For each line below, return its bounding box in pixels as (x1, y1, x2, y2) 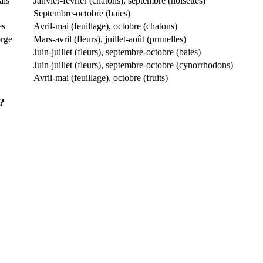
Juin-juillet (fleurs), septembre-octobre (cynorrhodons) (33, 60, 233, 70)
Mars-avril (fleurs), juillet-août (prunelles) (33, 34, 186, 45)
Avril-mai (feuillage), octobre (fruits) (33, 73, 168, 83)
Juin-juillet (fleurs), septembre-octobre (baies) (33, 47, 201, 58)
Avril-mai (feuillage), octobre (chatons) (33, 21, 177, 32)
